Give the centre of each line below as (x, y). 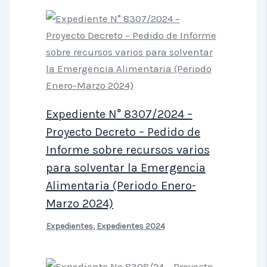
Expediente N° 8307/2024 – (119, 114)
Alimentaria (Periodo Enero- (121, 185)
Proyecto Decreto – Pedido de (123, 132)
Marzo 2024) (79, 203)
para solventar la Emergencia (125, 167)
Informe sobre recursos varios (128, 150)
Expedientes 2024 (131, 226)
